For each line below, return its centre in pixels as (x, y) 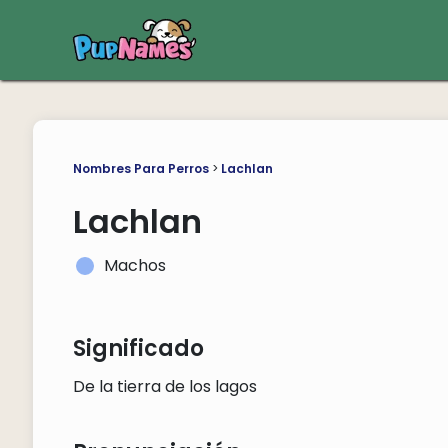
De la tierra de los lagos (164, 386)
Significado (138, 348)
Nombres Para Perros (140, 168)
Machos (134, 265)
